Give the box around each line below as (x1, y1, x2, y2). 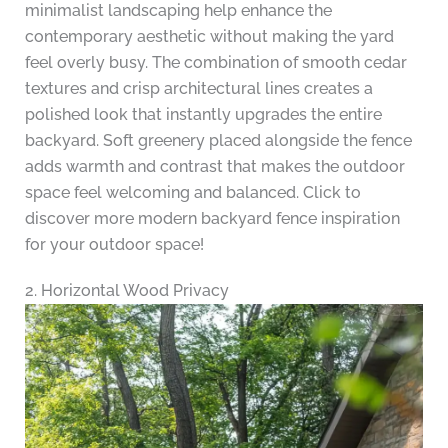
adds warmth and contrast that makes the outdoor (24, 157, 405, 177)
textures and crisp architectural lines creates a (24, 79, 373, 99)
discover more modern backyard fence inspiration (24, 209, 400, 229)
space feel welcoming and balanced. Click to (24, 183, 361, 203)
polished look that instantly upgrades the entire (24, 105, 382, 125)
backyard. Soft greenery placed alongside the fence (24, 131, 412, 151)
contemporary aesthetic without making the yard (24, 27, 394, 47)
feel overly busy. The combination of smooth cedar (24, 53, 407, 73)
